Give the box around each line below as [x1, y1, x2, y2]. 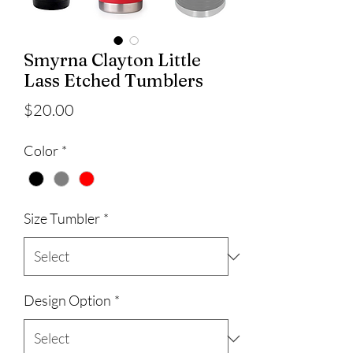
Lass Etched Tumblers [24, 69, 203, 91]
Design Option [24, 292, 111, 310]
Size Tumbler [24, 210, 100, 228]
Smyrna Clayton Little [24, 49, 201, 71]
